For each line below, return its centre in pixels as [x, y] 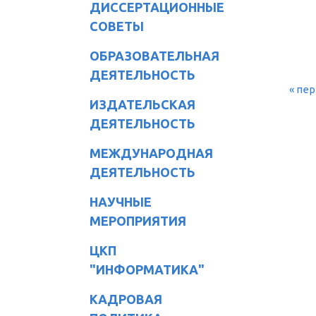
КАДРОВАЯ [126, 299]
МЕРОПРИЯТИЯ [138, 220]
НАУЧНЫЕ [121, 201]
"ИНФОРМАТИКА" [147, 269]
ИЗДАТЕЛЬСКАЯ [142, 104]
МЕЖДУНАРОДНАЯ [151, 153]
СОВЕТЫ [117, 26]
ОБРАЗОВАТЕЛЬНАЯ [154, 55]
